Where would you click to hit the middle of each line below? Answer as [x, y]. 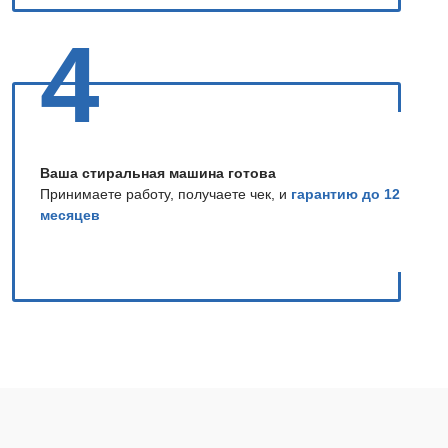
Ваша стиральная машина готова [158, 172]
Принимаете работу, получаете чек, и [165, 193]
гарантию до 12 [345, 193]
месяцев [70, 214]
